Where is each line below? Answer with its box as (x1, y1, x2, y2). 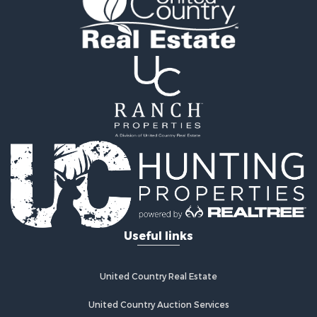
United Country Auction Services (88, 299, 229, 311)
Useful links (124, 228, 193, 243)
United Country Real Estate (100, 270, 217, 282)
